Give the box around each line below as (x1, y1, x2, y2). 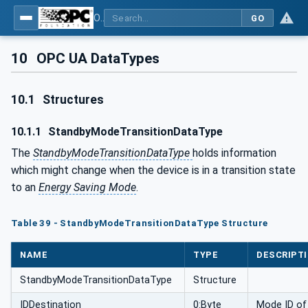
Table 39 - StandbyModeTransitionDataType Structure (11, 217, 268, 228)
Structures (40, 93, 104, 107)
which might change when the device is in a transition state (11, 163, 296, 177)
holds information (192, 146, 276, 159)
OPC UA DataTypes (33, 50, 160, 67)
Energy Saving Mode (38, 180, 136, 194)
